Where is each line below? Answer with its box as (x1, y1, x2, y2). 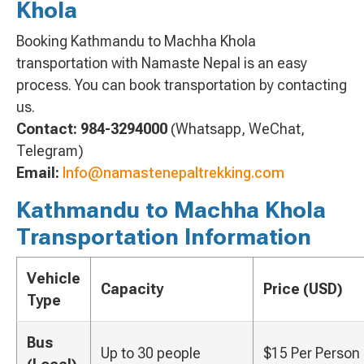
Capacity (101, 279, 163, 297)
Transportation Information (16, 223, 311, 250)
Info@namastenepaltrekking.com (63, 163, 284, 181)
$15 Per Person (263, 344, 360, 362)
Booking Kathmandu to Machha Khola (16, 32, 256, 50)
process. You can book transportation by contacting (16, 76, 347, 93)
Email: (16, 163, 59, 181)
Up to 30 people (101, 344, 201, 362)
